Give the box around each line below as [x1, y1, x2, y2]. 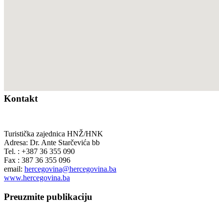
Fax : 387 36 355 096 [4, 156, 70, 165]
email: [4, 165, 24, 174]
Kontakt [4, 93, 38, 104]
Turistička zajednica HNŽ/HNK [4, 130, 103, 138]
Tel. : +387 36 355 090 [4, 147, 75, 156]
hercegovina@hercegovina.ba [24, 165, 116, 174]
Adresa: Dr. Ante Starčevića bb [4, 138, 100, 147]
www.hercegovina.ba [4, 174, 70, 182]
